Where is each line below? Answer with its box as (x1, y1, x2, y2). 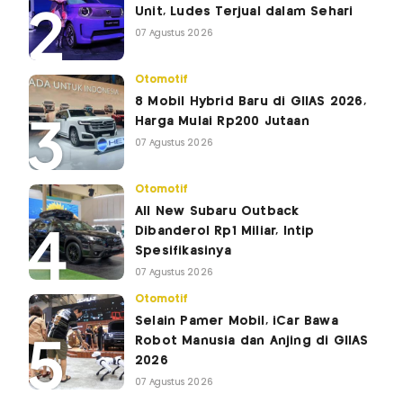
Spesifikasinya (135, 244, 231, 257)
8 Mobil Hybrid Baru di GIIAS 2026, (135, 94, 366, 108)
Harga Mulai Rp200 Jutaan (135, 114, 309, 128)
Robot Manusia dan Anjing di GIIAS (135, 334, 369, 347)
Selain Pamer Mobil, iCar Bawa (135, 314, 338, 327)
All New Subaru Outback (135, 204, 300, 218)
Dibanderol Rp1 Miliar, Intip (135, 224, 315, 237)
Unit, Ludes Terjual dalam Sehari (135, 4, 354, 18)
